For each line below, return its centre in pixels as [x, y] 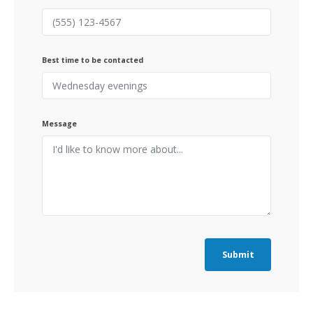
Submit [238, 254]
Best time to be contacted [93, 60]
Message [59, 123]
